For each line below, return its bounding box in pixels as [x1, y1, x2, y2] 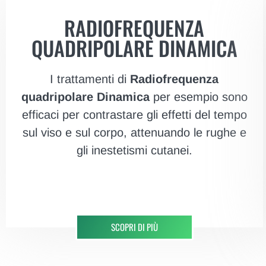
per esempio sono [153, 90, 248, 104]
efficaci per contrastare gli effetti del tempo [21, 108, 247, 122]
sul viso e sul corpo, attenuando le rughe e [22, 126, 246, 140]
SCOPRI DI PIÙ [110, 220, 158, 234]
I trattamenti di [50, 72, 131, 86]
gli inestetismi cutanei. [76, 144, 192, 157]
